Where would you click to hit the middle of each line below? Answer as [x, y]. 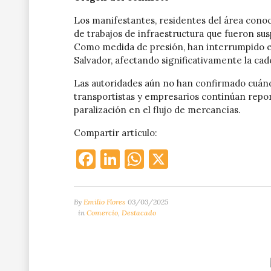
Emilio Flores [104, 201]
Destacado [139, 212]
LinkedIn [159, 158]
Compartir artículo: [116, 132]
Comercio [102, 212]
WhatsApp [191, 158]
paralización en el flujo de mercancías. [157, 109]
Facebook [137, 158]
